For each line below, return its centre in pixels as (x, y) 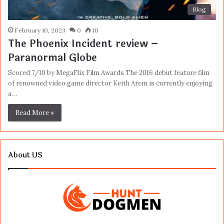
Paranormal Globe (52, 57)
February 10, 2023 (40, 30)
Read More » (35, 112)
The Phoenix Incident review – (83, 43)
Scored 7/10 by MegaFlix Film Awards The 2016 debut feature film (109, 72)
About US (25, 155)
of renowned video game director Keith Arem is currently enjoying (110, 83)
